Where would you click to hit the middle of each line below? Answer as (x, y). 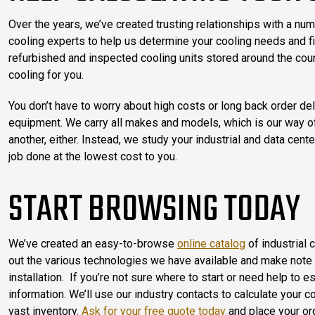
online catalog (211, 244)
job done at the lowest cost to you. (93, 156)
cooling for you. (46, 75)
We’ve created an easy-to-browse (93, 244)
